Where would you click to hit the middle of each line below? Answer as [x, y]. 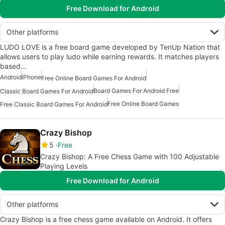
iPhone [31, 77]
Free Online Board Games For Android [94, 78]
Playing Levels [64, 166]
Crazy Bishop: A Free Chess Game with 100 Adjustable [130, 157]
